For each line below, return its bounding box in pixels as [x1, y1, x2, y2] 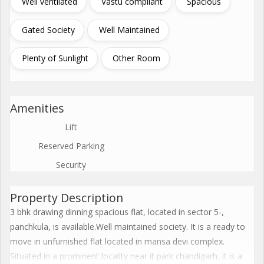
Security [56, 159, 86, 170]
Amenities [10, 100, 64, 116]
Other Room [113, 52, 160, 64]
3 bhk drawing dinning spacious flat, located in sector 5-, [10, 206, 224, 217]
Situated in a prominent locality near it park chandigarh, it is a [10, 250, 242, 262]
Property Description [10, 190, 123, 206]
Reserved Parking [38, 140, 104, 151]
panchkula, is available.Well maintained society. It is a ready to [10, 221, 245, 232]
